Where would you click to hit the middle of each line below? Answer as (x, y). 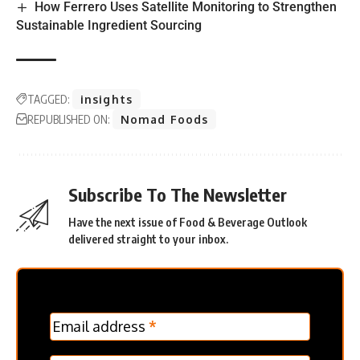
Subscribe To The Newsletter (178, 194)
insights (106, 99)
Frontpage (85, 336)
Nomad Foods (165, 119)
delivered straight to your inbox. (148, 239)
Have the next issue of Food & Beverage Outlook (188, 222)
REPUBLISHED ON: (69, 119)
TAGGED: (49, 99)
